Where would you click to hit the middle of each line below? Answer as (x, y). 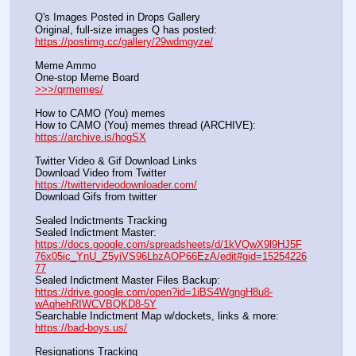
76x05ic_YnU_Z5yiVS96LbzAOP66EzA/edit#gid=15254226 (171, 257)
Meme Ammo (66, 65)
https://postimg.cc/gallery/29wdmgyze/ (124, 41)
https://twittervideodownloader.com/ (116, 184)
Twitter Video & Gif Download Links (116, 161)
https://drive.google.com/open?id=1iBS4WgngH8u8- (154, 292)
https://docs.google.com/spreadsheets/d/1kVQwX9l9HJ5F (168, 245)
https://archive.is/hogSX (91, 137)
